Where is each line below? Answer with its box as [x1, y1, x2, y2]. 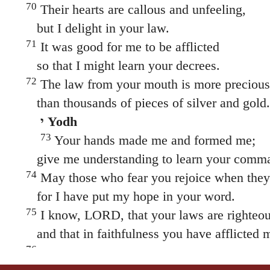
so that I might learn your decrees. [25, 57, 220, 73]
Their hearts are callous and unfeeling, [36, 1, 246, 17]
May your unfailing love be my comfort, [36, 244, 256, 260]
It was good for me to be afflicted [36, 39, 219, 54]
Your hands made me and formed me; [51, 132, 256, 148]
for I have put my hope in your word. [25, 188, 235, 204]
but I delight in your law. [25, 20, 169, 36]
